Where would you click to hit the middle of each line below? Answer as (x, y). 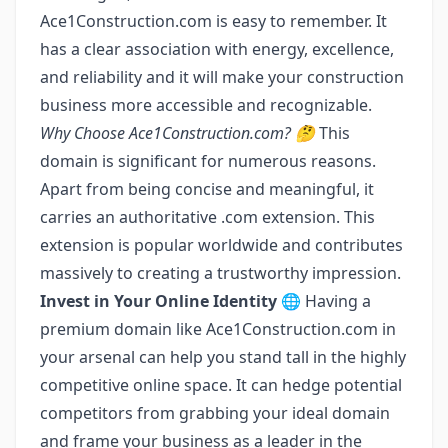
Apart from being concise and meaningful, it (207, 189)
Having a (336, 301)
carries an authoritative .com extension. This (207, 217)
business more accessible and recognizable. (206, 105)
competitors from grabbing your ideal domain (215, 413)
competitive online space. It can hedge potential (221, 385)
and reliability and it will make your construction (222, 77)
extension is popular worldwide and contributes (221, 245)
